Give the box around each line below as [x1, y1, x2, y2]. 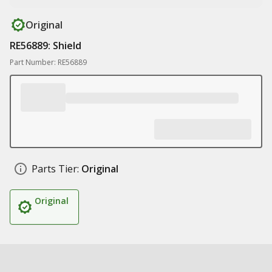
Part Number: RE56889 [10, 57, 87, 67]
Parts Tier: [32, 162, 79, 175]
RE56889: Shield [10, 39, 81, 52]
